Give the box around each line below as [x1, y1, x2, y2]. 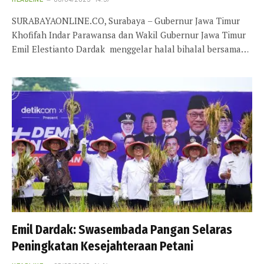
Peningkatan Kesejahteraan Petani [12, 239, 193, 255]
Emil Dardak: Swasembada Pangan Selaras [12, 222, 232, 238]
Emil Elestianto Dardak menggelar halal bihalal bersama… [12, 42, 249, 55]
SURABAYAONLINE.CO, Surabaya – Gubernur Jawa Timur [12, 14, 240, 27]
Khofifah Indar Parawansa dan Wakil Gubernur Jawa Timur [12, 28, 246, 41]
